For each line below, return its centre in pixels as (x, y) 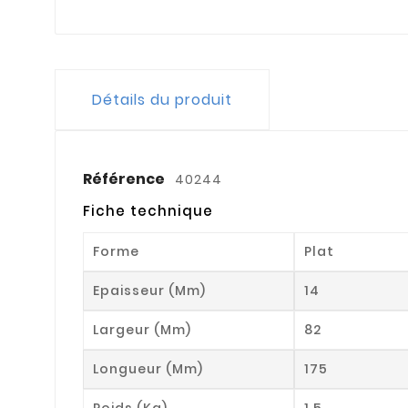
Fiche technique (148, 210)
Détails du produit (162, 99)
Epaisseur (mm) (149, 290)
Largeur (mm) (142, 329)
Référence (125, 178)
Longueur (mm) (148, 368)
